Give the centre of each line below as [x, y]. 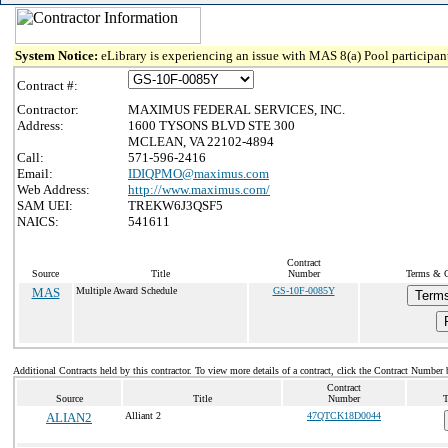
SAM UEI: [45, 205]
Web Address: [53, 189]
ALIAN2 [69, 417]
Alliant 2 [143, 415]
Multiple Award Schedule [126, 290]
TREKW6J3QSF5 [175, 205]
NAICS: [38, 221]
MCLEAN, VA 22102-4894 [201, 141]
